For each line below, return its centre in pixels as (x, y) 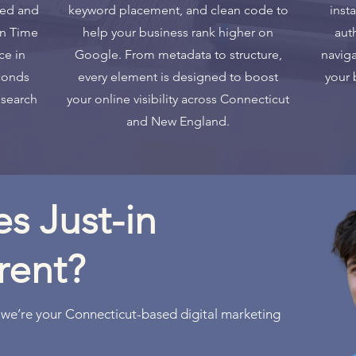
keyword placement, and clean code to (178, 10)
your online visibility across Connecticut (178, 99)
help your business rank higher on (178, 32)
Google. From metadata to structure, (178, 54)
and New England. (178, 121)
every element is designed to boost (178, 77)
